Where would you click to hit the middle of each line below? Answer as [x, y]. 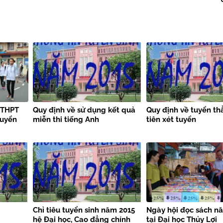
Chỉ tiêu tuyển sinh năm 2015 [84, 210]
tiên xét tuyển [171, 120]
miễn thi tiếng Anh [66, 120]
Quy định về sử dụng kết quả [84, 110]
